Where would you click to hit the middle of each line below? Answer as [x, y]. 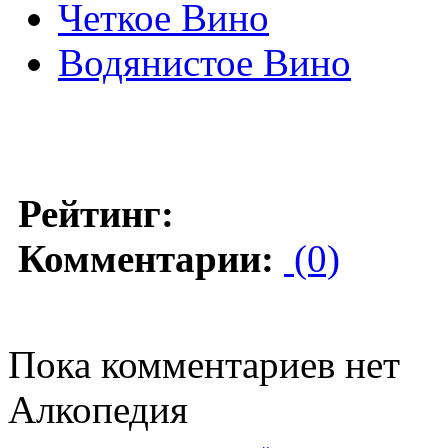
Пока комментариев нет [204, 364]
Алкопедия [98, 409]
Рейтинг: [96, 213]
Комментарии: [146, 258]
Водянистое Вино [204, 62]
